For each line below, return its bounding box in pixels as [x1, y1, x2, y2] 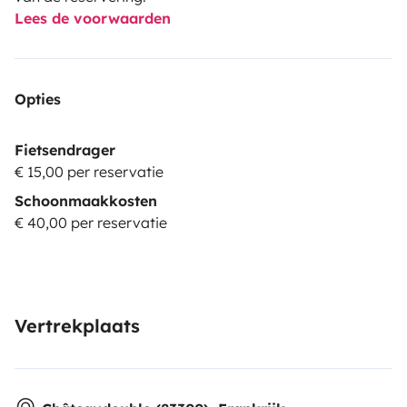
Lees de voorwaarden [15, 8, 171, 27]
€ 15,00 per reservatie [15, 162, 164, 181]
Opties [15, 89, 61, 108]
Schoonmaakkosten [15, 191, 157, 210]
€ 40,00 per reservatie [15, 213, 167, 232]
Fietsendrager [15, 140, 115, 159]
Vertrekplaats [15, 313, 140, 337]
